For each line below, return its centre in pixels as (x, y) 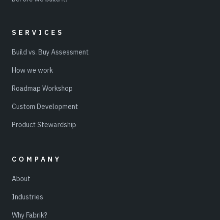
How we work (32, 70)
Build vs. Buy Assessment (50, 52)
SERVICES (38, 32)
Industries (27, 197)
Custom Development (45, 106)
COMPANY (37, 159)
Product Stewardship (44, 124)
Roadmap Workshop (42, 88)
